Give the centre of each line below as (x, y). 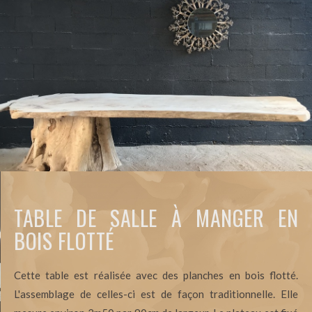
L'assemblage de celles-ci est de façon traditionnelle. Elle (156, 294)
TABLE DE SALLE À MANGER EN (156, 218)
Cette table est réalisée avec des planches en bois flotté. (156, 275)
